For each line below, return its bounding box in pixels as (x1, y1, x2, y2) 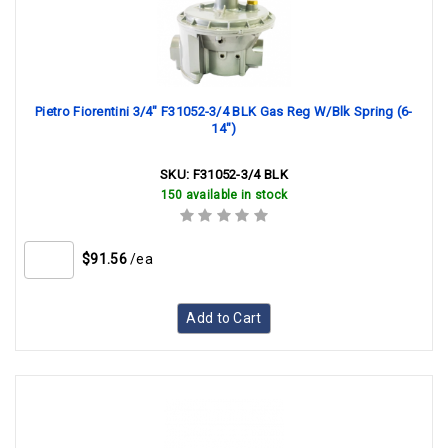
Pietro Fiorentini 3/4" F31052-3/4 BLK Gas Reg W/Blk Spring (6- (35, 104, 413, 119)
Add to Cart (186, 310, 262, 326)
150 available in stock (160, 188, 288, 202)
